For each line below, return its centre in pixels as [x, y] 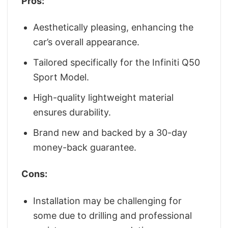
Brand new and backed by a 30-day [110, 132]
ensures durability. [72, 112]
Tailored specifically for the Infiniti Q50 [117, 63]
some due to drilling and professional [113, 215]
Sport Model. [61, 77]
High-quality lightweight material [104, 98]
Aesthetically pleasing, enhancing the [113, 27]
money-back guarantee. [85, 147]
